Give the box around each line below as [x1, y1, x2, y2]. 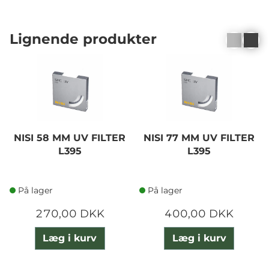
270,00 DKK [35, 207, 104, 220]
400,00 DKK [165, 207, 234, 220]
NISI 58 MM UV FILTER [14, 131, 126, 144]
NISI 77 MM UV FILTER [144, 131, 255, 144]
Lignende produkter [10, 30, 157, 48]
